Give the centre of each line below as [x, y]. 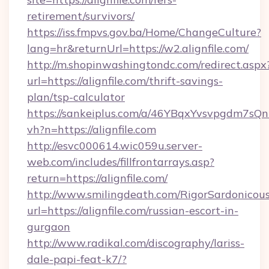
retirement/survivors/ [81, 16]
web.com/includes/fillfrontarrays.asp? [121, 162]
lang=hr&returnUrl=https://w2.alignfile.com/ [138, 48]
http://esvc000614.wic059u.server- [115, 146]
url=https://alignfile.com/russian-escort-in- [133, 210]
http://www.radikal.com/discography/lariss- [136, 243]
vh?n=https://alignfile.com [92, 129]
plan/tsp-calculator [76, 97]
